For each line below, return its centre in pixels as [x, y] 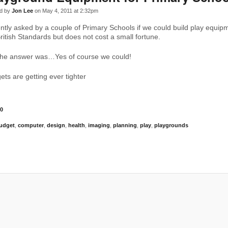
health [77, 125]
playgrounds [171, 125]
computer [31, 125]
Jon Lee [22, 11]
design [56, 125]
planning [125, 125]
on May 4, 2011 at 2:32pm [66, 11]
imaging [99, 125]
